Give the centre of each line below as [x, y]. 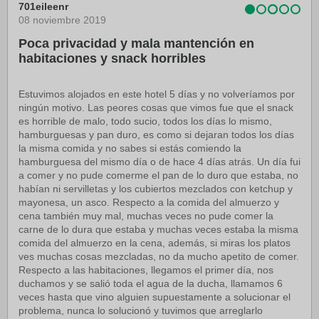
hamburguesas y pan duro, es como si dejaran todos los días [156, 134]
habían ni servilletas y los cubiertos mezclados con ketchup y [156, 188]
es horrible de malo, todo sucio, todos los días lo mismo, [145, 121]
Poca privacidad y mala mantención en [136, 43]
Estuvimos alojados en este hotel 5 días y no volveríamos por [157, 94]
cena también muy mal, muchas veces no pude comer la [146, 215]
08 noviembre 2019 [62, 20]
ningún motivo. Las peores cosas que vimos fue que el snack [156, 107]
